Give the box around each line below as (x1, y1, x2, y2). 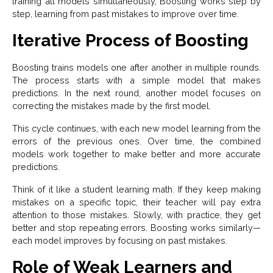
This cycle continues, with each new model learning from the (12, 123, 261, 134)
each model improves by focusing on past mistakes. (12, 235, 227, 246)
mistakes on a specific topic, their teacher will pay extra (12, 197, 261, 208)
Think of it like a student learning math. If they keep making (12, 184, 261, 195)
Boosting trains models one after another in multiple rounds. (12, 62, 261, 73)
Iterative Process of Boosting (12, 30, 249, 51)
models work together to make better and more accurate (12, 149, 261, 160)
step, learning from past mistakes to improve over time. (12, 9, 239, 19)
